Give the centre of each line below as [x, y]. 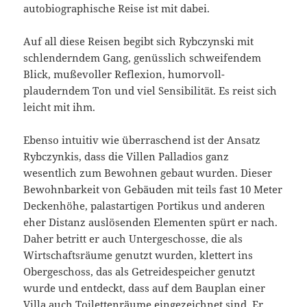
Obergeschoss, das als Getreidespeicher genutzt [139, 272]
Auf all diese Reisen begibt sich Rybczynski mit [139, 41]
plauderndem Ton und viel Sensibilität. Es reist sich [150, 91]
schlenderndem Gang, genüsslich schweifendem [143, 58]
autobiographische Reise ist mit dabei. [117, 9]
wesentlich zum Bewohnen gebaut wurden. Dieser [148, 173]
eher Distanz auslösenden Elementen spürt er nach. [151, 222]
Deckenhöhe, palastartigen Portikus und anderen [145, 206]
